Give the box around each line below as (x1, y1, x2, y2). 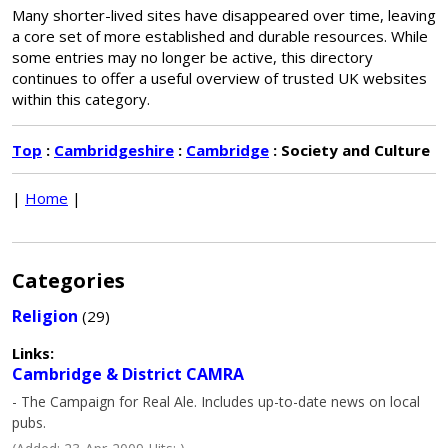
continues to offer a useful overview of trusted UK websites (12, 68, 427, 88)
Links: (12, 343, 54, 363)
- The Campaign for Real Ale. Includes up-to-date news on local (12, 392, 420, 411)
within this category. (12, 89, 150, 109)
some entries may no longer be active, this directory (12, 47, 373, 67)
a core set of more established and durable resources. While (12, 26, 428, 46)
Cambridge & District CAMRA (12, 363, 244, 385)
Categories (12, 267, 125, 294)
